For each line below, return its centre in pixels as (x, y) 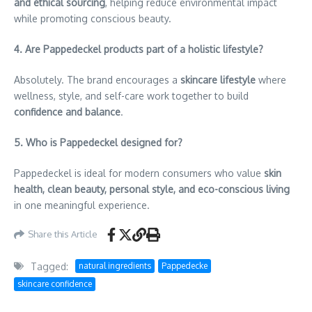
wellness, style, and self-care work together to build (131, 95)
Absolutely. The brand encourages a (97, 79)
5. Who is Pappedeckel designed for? (98, 142)
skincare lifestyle (218, 79)
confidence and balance (67, 111)
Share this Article (63, 234)
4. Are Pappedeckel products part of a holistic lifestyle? (139, 49)
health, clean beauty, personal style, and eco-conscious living (152, 189)
